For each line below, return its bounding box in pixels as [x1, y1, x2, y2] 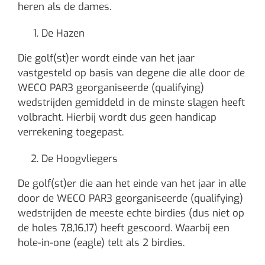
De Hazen [41, 27, 85, 40]
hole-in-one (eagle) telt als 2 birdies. [18, 236, 185, 250]
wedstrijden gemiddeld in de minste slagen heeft [18, 96, 245, 109]
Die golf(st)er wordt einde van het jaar [18, 51, 195, 65]
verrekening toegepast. [18, 125, 124, 139]
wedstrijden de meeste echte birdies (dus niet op [18, 206, 244, 220]
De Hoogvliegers [41, 152, 118, 166]
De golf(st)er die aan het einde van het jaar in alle [18, 177, 246, 190]
